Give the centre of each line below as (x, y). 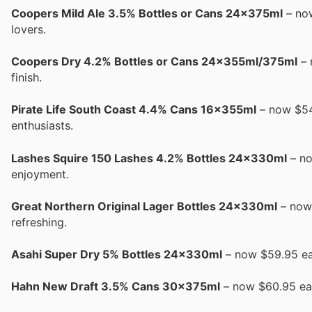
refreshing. (39, 222)
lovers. (29, 30)
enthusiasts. (42, 126)
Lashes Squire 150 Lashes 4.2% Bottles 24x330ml (149, 158)
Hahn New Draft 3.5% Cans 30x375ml (116, 287)
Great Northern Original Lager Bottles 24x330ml (144, 206)
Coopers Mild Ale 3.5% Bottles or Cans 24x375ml (147, 14)
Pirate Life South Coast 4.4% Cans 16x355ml (134, 110)
